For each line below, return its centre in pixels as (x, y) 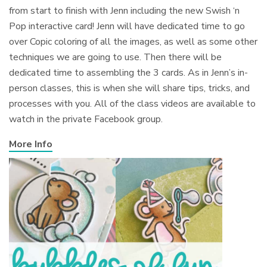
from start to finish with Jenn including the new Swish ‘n (125, 11)
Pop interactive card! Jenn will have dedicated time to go (127, 27)
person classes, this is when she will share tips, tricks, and (130, 89)
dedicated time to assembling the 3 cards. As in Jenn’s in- (129, 73)
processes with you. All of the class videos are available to (133, 104)
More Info (31, 145)
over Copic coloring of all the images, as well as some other (133, 42)
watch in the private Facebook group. (86, 119)
